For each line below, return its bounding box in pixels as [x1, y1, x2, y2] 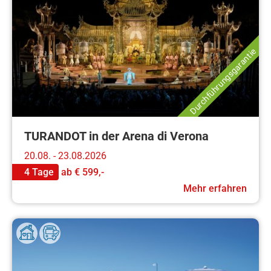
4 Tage [24, 166, 54, 178]
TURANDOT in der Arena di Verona [24, 129, 209, 144]
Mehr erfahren [183, 183, 247, 195]
